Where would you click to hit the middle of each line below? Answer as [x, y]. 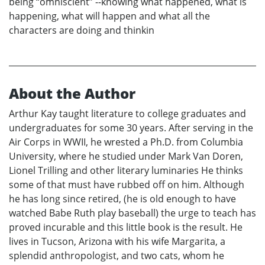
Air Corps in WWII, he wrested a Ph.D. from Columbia [126, 142]
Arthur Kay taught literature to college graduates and [127, 114]
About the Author [72, 93]
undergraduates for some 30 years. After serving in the [131, 128]
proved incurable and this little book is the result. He [126, 227]
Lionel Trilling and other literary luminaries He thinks [126, 171]
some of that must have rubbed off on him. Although [127, 185]
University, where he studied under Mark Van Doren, [126, 156]
